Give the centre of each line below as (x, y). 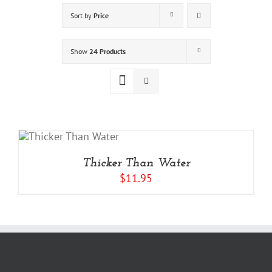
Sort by (82, 15)
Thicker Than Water (136, 163)
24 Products (107, 51)
